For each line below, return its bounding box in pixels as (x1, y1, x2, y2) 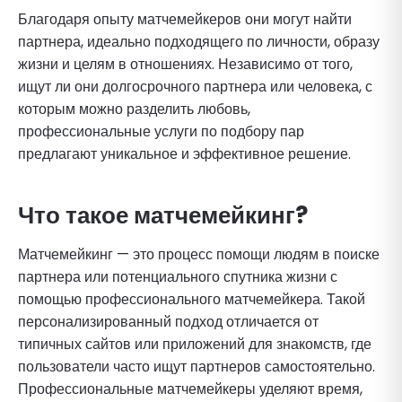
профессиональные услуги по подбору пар (18, 120, 304, 142)
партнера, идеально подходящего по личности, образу (18, 31, 380, 52)
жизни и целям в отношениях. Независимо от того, (18, 53, 353, 74)
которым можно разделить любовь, (18, 98, 250, 119)
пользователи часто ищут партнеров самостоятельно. (18, 355, 375, 377)
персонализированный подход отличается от (18, 310, 319, 332)
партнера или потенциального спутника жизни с (18, 266, 337, 287)
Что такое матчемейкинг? (18, 198, 308, 232)
